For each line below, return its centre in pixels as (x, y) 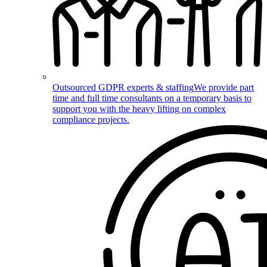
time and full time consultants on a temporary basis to (152, 98)
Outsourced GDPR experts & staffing (123, 87)
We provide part (224, 87)
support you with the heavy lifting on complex (139, 108)
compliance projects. (91, 119)
